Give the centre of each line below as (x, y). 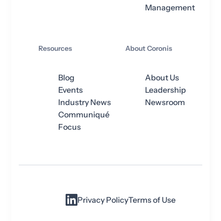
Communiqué (84, 114)
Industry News (85, 102)
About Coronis (149, 48)
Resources (55, 48)
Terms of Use (152, 200)
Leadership (166, 90)
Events (71, 90)
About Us (162, 77)
